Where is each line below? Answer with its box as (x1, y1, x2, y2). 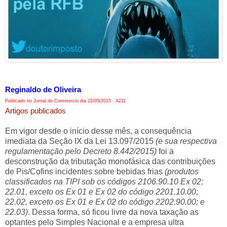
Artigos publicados (5, 106, 66, 115)
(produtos (165, 167, 199, 176)
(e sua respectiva (156, 136, 217, 145)
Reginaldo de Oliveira (5, 85, 81, 94)
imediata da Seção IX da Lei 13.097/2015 (5, 136, 156, 145)
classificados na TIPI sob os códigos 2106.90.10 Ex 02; (5, 177, 203, 186)
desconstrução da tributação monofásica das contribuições (5, 157, 215, 166)
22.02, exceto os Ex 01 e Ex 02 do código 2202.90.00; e (5, 197, 205, 206)
